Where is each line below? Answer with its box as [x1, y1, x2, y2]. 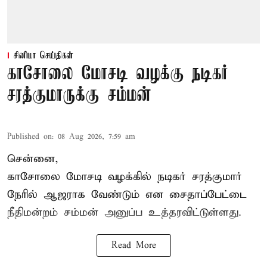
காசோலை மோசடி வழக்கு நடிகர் [7, 64, 228, 85]
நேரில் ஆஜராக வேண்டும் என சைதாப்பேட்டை [7, 188, 247, 202]
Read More [111, 240, 156, 252]
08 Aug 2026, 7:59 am [58, 132, 135, 142]
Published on [7, 132, 52, 142]
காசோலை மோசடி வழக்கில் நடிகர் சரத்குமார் [7, 170, 242, 184]
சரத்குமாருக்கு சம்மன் [7, 85, 151, 107]
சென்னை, [7, 152, 58, 166]
